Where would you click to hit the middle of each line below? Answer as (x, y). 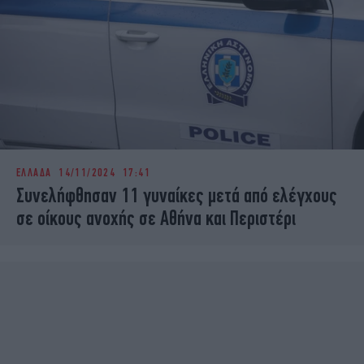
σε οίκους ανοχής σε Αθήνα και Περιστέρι (156, 218)
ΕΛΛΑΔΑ (34, 173)
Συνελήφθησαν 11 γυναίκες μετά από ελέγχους (177, 195)
